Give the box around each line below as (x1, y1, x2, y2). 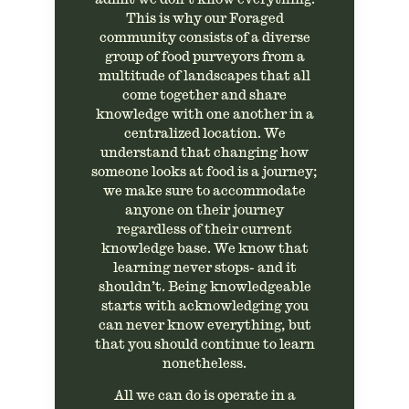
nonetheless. (163, 357, 246, 370)
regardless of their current (117, 223, 292, 236)
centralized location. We (123, 127, 286, 140)
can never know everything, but (98, 319, 311, 331)
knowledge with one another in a (95, 108, 314, 121)
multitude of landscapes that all (99, 69, 310, 82)
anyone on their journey (125, 204, 284, 216)
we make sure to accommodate (103, 184, 306, 197)
